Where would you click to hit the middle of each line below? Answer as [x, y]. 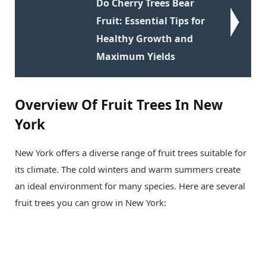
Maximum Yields [135, 56]
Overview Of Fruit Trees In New [119, 105]
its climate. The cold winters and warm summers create [128, 169]
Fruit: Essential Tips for [150, 20]
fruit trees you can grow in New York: [91, 202]
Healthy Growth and [144, 38]
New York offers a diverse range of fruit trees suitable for [131, 153]
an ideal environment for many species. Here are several [130, 186]
